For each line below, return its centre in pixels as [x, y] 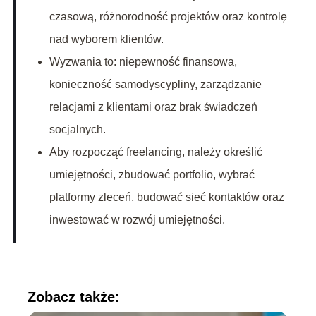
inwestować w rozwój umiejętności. [137, 220]
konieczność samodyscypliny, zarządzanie [155, 85]
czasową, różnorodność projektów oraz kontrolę [168, 17]
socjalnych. [77, 130]
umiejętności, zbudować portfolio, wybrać [152, 175]
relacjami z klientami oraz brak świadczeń [153, 107]
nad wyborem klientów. [106, 39]
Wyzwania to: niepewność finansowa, [143, 62]
